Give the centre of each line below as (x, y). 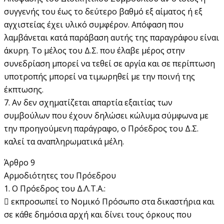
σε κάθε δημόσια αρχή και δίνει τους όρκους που (98, 214)
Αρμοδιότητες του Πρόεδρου (60, 175)
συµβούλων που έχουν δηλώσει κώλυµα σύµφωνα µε (106, 115)
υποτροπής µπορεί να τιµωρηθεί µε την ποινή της (99, 76)
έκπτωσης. (24, 89)
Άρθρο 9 (19, 162)
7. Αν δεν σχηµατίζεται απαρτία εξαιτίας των (88, 102)
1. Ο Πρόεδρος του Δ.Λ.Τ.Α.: (55, 188)
